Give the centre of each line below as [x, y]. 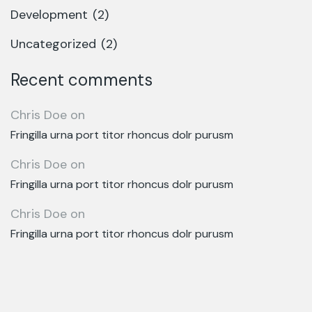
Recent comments [81, 80]
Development [49, 15]
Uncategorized [53, 44]
